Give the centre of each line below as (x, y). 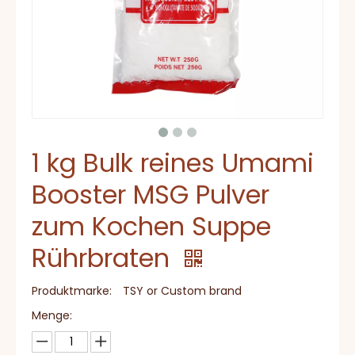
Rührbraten (104, 258)
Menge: (52, 315)
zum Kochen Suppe (151, 226)
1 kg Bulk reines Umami (173, 163)
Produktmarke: (72, 291)
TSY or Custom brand (182, 291)
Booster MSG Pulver (151, 195)
